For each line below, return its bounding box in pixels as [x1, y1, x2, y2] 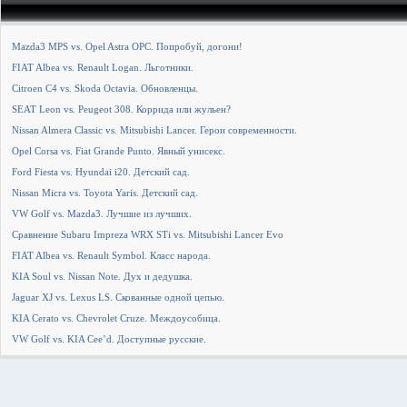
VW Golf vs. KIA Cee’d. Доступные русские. [12, 333, 206, 344]
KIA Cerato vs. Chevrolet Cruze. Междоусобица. [12, 313, 221, 323]
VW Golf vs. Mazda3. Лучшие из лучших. [12, 208, 192, 219]
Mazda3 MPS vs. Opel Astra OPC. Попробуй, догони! [12, 41, 243, 52]
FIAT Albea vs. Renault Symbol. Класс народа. [12, 250, 211, 261]
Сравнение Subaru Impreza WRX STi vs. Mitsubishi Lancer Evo [12, 229, 283, 240]
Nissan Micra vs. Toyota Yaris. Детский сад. [12, 187, 198, 198]
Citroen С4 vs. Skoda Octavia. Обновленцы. [12, 83, 198, 94]
